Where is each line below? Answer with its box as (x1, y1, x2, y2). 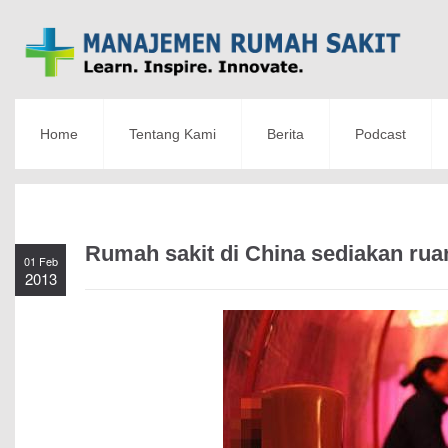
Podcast (355, 126, 406, 143)
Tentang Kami (129, 126, 216, 143)
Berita (267, 126, 304, 143)
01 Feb (23, 253, 58, 270)
